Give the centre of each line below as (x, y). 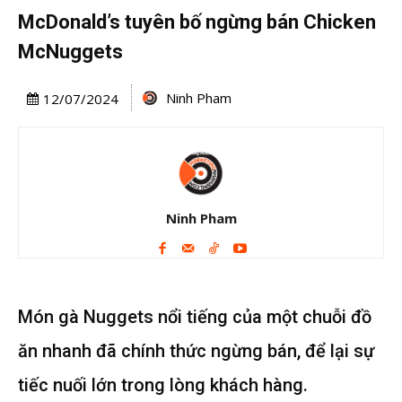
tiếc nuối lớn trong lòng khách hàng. (163, 385)
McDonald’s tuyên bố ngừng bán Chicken (197, 22)
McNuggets (70, 52)
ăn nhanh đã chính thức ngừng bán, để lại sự (196, 350)
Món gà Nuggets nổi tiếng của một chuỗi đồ (195, 316)
